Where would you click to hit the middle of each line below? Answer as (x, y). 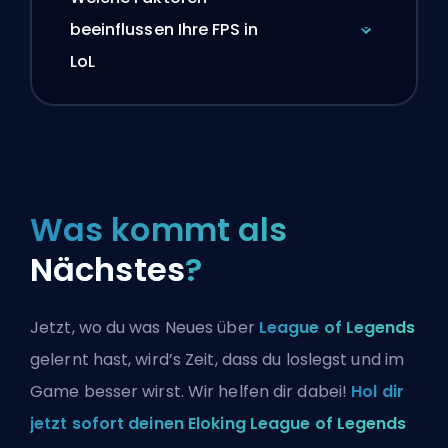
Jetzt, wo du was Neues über (144, 327)
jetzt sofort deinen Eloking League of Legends (218, 423)
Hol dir (377, 391)
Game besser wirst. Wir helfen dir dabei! (191, 391)
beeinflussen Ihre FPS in (163, 30)
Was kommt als (159, 229)
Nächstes (107, 269)
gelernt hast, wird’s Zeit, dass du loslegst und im (217, 359)
